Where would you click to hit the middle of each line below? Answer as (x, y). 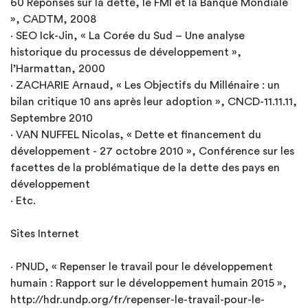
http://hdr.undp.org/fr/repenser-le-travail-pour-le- (137, 300)
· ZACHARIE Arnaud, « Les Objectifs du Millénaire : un (145, 85)
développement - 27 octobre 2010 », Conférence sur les (152, 151)
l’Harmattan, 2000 (58, 69)
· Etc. (23, 201)
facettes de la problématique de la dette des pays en (145, 168)
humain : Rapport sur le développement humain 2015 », (148, 283)
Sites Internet (45, 234)
